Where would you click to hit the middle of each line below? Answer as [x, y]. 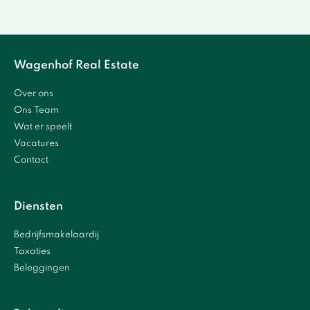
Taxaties [32, 251]
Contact [31, 160]
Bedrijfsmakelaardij [56, 235]
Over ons [34, 93]
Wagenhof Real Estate [76, 65]
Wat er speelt [43, 127]
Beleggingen [42, 268]
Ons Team [36, 110]
